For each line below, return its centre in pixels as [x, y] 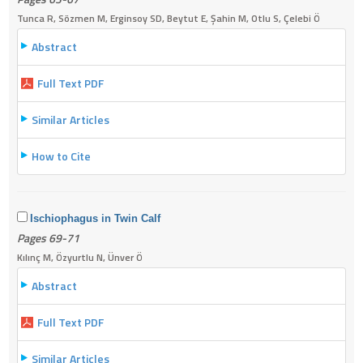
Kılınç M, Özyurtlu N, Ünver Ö [80, 257]
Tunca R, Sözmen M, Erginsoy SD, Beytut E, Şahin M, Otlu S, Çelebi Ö [169, 18]
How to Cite [61, 156]
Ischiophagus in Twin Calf [95, 218]
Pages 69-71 [48, 237]
